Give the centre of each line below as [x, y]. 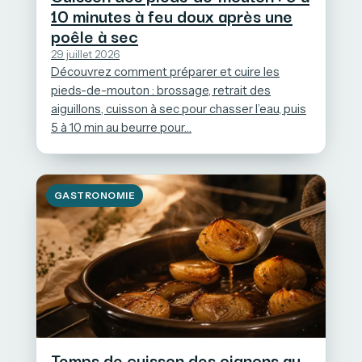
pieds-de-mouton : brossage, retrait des [161, 91]
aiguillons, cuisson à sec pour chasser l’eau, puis [179, 109]
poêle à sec [95, 36]
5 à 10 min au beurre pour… [121, 128]
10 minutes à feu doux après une [172, 16]
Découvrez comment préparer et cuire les [165, 72]
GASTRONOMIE [95, 196]
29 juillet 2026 [85, 55]
